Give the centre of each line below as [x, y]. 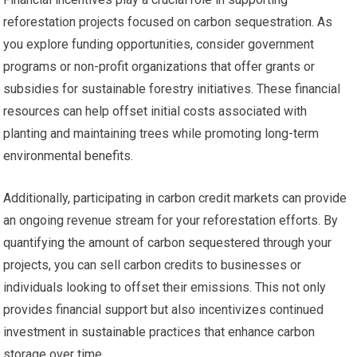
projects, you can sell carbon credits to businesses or [153, 265]
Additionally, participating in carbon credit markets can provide [175, 198]
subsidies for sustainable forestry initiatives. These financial [172, 88]
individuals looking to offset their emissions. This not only [165, 287]
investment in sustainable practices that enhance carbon [159, 331]
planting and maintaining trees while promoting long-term [161, 133]
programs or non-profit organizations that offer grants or [159, 66]
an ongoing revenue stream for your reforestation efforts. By [171, 220]
